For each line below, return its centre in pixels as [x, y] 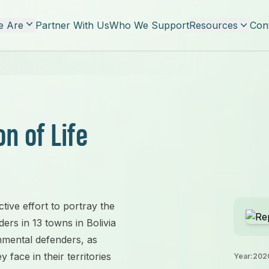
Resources [213, 25]
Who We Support [149, 25]
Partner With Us [72, 25]
